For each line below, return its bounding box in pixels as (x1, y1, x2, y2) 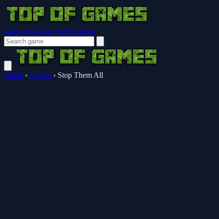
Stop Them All (58, 71, 103, 79)
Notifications (56, 27, 96, 36)
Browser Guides (4, 27, 56, 36)
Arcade (29, 71, 51, 79)
